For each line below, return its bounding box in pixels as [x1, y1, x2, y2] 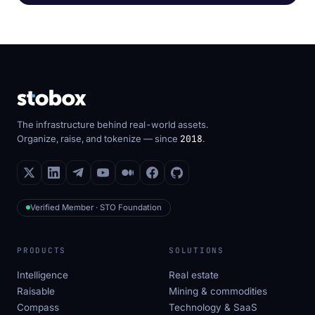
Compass [17, 301, 59, 313]
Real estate [169, 269, 219, 281]
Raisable [17, 285, 55, 297]
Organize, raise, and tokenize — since [17, 132, 180, 144]
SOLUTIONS [169, 245, 224, 255]
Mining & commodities [169, 285, 267, 297]
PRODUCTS [17, 245, 67, 255]
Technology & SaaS [169, 301, 257, 313]
